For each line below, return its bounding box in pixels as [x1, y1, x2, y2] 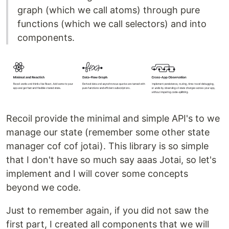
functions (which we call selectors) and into [17, 18, 207, 30]
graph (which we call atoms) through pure [17, 5, 200, 16]
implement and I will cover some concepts [6, 168, 188, 179]
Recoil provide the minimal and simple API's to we [6, 113, 220, 124]
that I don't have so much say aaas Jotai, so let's [6, 154, 216, 166]
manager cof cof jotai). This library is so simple [6, 141, 209, 152]
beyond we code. [6, 182, 81, 193]
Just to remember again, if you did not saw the [6, 205, 209, 216]
